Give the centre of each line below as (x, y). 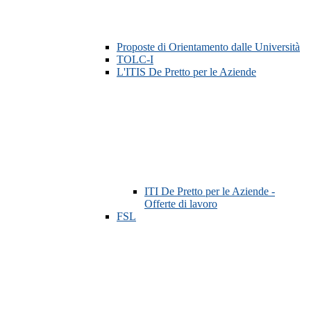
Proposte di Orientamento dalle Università (208, 47)
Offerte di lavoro (181, 204)
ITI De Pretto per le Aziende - (210, 192)
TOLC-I (135, 60)
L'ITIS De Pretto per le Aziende (186, 72)
